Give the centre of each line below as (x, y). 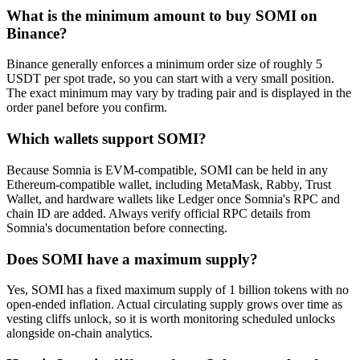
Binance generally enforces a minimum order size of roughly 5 (164, 64)
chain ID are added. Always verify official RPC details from (158, 213)
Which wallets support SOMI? (106, 139)
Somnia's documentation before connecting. (117, 227)
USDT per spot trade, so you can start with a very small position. (170, 79)
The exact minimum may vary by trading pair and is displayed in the (179, 93)
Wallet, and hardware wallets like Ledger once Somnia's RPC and (173, 198)
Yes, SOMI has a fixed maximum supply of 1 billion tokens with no (178, 290)
